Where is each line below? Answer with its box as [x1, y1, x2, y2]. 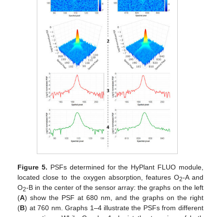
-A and [182, 173, 203, 182]
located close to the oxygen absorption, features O [17, 173, 179, 182]
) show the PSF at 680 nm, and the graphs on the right [25, 194, 203, 202]
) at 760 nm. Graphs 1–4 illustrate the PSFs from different [25, 204, 203, 212]
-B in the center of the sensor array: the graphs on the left [26, 184, 203, 192]
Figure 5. [17, 163, 48, 171]
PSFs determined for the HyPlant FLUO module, [47, 163, 203, 171]
